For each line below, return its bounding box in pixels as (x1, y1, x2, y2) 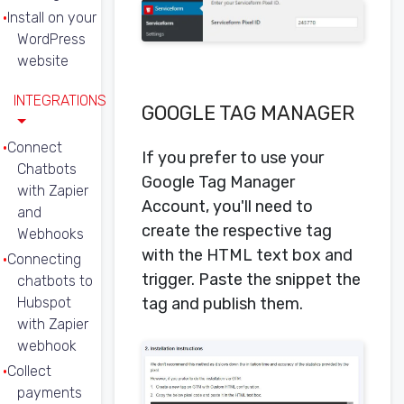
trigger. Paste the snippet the (142, 270, 361, 290)
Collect (7, 363, 51, 380)
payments (17, 384, 82, 401)
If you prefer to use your (142, 148, 324, 169)
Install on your (7, 9, 96, 26)
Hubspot (17, 294, 71, 311)
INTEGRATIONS (14, 92, 106, 109)
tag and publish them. (142, 294, 303, 315)
